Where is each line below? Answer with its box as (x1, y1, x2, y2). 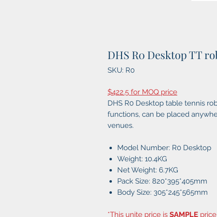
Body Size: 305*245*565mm (117, 188, 208, 197)
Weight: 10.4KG (117, 155, 167, 164)
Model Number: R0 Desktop (117, 143, 211, 153)
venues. (108, 121, 134, 130)
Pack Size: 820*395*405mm (117, 177, 207, 186)
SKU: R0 (108, 66, 135, 75)
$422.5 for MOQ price (108, 88, 177, 97)
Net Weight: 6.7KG (117, 166, 178, 175)
